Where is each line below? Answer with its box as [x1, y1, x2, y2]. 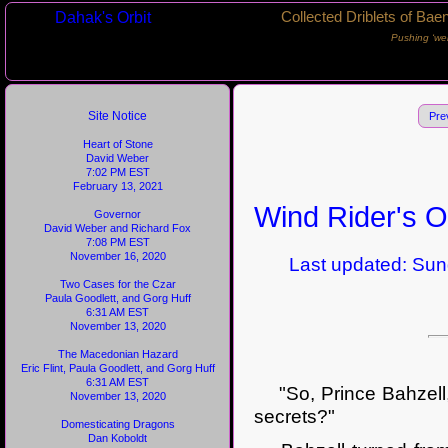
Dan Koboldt [88, 432, 147, 444]
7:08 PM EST [85, 236, 150, 248]
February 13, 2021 [72, 180, 163, 192]
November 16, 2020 [69, 250, 166, 262]
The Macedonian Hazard [57, 348, 178, 360]
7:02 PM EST [85, 166, 150, 178]
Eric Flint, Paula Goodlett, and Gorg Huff [20, 362, 215, 374]
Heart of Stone [82, 138, 153, 150]
